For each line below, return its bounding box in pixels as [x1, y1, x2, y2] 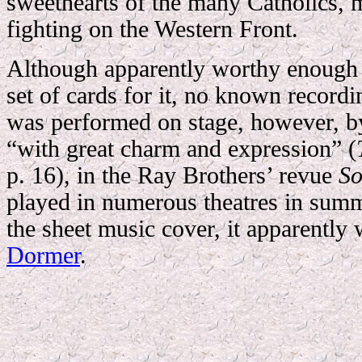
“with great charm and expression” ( [6, 136, 356, 162]
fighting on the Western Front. [6, 16, 298, 42]
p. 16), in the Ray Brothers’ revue [6, 162, 339, 188]
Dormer [6, 242, 80, 268]
